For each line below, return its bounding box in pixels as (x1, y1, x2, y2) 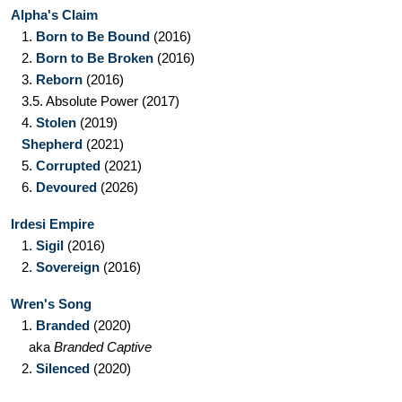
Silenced (36, 361, 90, 376)
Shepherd (22, 136, 83, 152)
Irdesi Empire (11, 216, 94, 232)
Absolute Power (46, 93, 138, 109)
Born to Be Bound (36, 29, 150, 44)
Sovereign (36, 259, 100, 275)
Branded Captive (54, 339, 152, 354)
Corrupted (36, 158, 100, 173)
